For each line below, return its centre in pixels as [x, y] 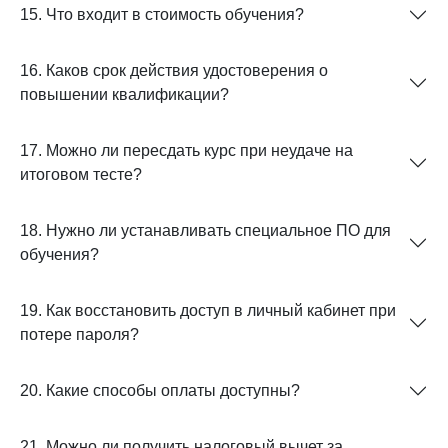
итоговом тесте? [81, 174]
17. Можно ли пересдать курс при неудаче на [186, 150]
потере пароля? [79, 334]
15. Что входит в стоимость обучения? [162, 14]
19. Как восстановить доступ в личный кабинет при [208, 310]
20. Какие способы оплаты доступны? [160, 390]
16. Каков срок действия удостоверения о [174, 70]
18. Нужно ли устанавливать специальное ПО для [205, 230]
